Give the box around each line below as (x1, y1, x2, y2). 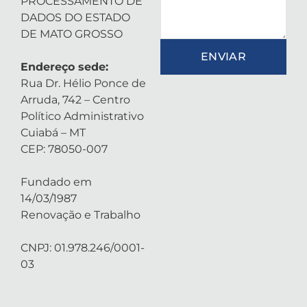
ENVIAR (201, 50, 246, 63)
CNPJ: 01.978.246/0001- (21, 241, 145, 254)
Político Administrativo (21, 110, 144, 123)
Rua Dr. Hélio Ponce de (21, 77, 146, 90)
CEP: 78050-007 (21, 143, 108, 156)
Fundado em (21, 175, 92, 188)
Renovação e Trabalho (21, 208, 140, 221)
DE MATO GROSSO (21, 27, 123, 40)
